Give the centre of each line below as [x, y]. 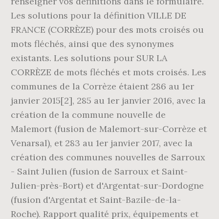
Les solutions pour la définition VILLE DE [99, 15]
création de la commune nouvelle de [88, 115]
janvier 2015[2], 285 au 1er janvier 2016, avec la [109, 100]
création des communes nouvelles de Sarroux [108, 157]
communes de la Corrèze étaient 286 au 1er [103, 86]
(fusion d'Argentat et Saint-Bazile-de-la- [96, 200]
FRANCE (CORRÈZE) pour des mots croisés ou [108, 30]
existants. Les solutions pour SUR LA [89, 58]
